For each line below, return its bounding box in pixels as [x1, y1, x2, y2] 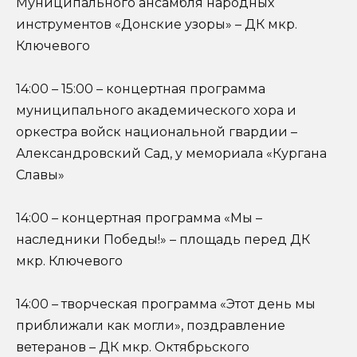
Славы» [16, 167, 65, 183]
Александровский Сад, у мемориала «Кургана [16, 146, 327, 162]
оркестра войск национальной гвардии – [16, 124, 297, 140]
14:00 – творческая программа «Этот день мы [16, 296, 316, 312]
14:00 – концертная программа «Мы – [16, 210, 262, 226]
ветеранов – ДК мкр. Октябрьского [16, 339, 249, 355]
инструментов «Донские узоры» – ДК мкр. [16, 16, 297, 32]
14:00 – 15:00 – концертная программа [16, 81, 265, 97]
